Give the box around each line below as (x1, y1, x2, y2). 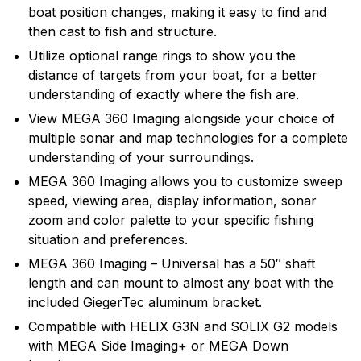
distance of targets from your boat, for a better (28, 67, 317, 83)
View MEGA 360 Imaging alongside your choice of (28, 110, 335, 127)
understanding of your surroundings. (28, 149, 254, 165)
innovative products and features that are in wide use (12, 59, 338, 75)
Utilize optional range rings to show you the (28, 48, 296, 64)
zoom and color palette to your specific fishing (28, 212, 313, 228)
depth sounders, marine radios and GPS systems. (12, 20, 313, 36)
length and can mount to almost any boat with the (28, 275, 334, 291)
